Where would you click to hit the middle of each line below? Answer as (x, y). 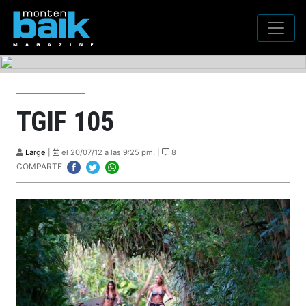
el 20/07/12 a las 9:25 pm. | (111, 152)
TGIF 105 (65, 122)
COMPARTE (40, 167)
